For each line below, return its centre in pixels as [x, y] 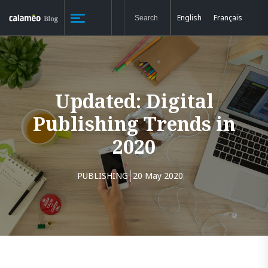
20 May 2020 [158, 176]
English [189, 17]
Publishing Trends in [134, 124]
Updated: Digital [134, 101]
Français [228, 17]
